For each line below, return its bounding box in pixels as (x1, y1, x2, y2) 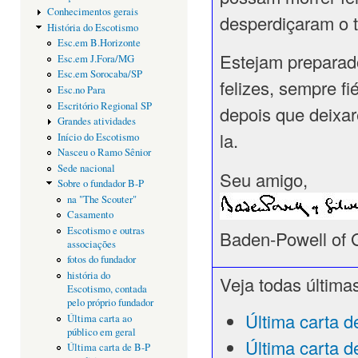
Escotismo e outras (67, 223, 145, 237)
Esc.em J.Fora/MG (57, 51, 134, 66)
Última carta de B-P (67, 340, 151, 355)
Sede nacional (57, 161, 115, 175)
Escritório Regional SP (57, 98, 152, 113)
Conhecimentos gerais (46, 5, 138, 19)
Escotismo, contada (67, 281, 148, 296)
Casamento (67, 208, 114, 222)
